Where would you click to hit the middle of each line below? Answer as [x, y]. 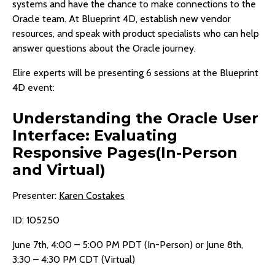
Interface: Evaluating [95, 136]
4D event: [33, 88]
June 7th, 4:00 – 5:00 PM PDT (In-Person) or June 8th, [128, 245]
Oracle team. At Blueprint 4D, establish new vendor [122, 19]
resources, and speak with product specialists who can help [136, 34]
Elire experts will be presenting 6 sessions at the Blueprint [135, 73]
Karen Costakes [92, 196]
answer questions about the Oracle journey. [104, 48]
